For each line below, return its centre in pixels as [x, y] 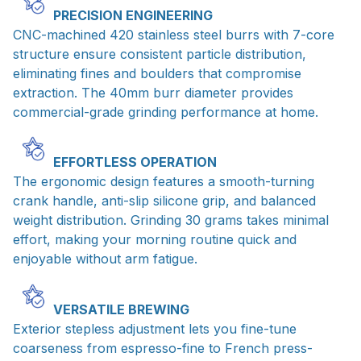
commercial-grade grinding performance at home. [166, 112]
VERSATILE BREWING [121, 309]
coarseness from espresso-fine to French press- [163, 348]
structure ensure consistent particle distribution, [160, 54]
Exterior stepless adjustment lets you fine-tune [155, 328]
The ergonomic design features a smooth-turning [164, 182]
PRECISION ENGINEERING [133, 16]
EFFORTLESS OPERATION [135, 162]
